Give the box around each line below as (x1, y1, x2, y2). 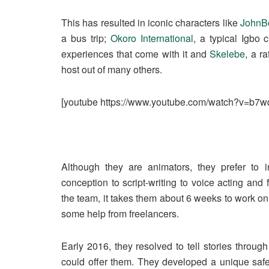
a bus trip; (61, 31, 110, 46)
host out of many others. (61, 62, 162, 77)
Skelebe (210, 47, 246, 61)
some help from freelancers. (61, 207, 179, 221)
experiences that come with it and (61, 47, 210, 61)
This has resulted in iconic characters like (61, 16, 240, 30)
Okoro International (110, 31, 193, 46)
